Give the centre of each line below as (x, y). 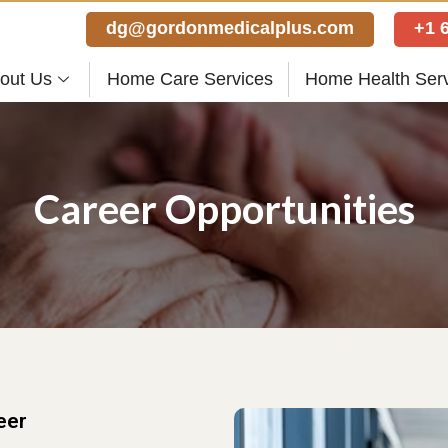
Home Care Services (189, 79)
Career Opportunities (224, 208)
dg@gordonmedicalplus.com (230, 28)
